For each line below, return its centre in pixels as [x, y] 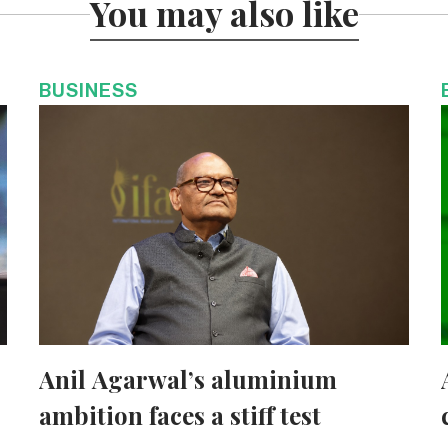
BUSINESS [88, 90]
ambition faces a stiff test [179, 414]
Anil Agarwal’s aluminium [187, 378]
